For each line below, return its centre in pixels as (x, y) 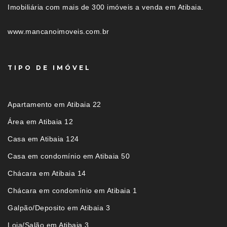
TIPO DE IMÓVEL (49, 68)
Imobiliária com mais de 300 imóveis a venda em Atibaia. (106, 7)
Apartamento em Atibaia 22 (54, 105)
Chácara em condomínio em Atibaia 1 (72, 191)
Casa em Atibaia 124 (43, 139)
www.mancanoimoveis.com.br (59, 32)
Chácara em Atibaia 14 (47, 174)
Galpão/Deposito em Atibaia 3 (59, 208)
